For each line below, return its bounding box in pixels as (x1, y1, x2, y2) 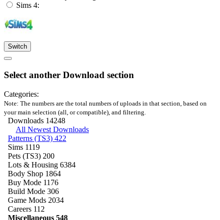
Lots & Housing (8, 160, 60, 169)
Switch (8, 43, 27, 51)
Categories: (4, 89, 39, 98)
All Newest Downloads (16, 125, 89, 134)
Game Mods (8, 195, 48, 204)
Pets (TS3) (8, 151, 43, 160)
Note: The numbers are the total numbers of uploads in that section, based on (4, 99, 207, 107)
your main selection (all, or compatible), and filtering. (4, 108, 146, 116)
